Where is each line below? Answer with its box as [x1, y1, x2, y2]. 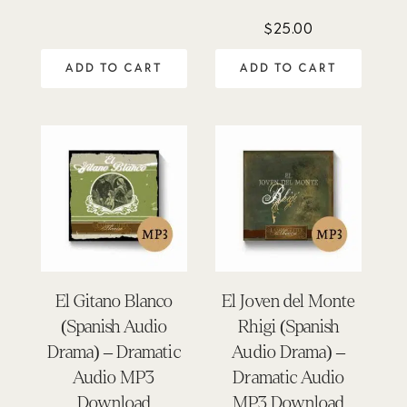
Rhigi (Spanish [238, 317, 339, 337]
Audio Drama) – [232, 342, 345, 362]
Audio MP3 [73, 368, 155, 388]
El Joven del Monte [222, 292, 355, 312]
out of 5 [87, 7, 140, 23]
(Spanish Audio [60, 317, 167, 337]
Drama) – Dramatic [47, 342, 181, 362]
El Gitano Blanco [55, 292, 174, 312]
